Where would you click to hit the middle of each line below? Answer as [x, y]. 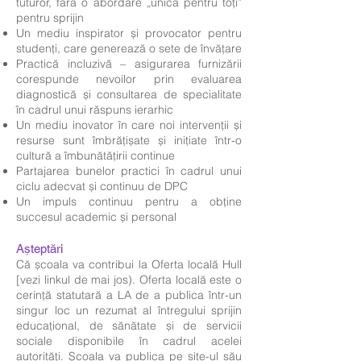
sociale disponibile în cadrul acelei [129, 341]
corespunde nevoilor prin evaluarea [129, 79]
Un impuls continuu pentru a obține [129, 201]
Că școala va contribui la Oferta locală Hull [129, 264]
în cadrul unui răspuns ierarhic [95, 110]
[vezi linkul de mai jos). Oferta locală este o [129, 280]
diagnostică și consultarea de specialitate [129, 94]
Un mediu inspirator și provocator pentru [129, 33]
